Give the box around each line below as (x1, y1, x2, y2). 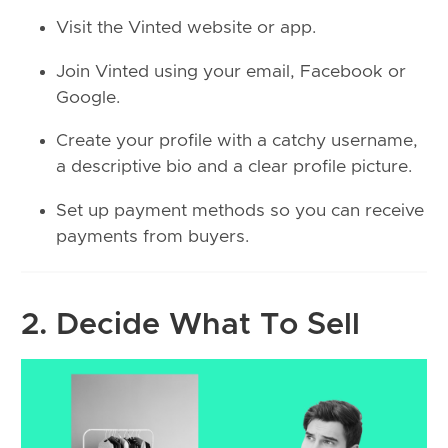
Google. (56, 88, 120, 107)
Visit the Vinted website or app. (56, 19, 316, 38)
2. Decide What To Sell (21, 309, 360, 340)
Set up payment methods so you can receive (56, 201, 424, 220)
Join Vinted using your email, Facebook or (56, 62, 406, 81)
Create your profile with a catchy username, (56, 132, 418, 151)
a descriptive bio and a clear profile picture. (56, 158, 412, 177)
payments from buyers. (56, 227, 249, 246)
